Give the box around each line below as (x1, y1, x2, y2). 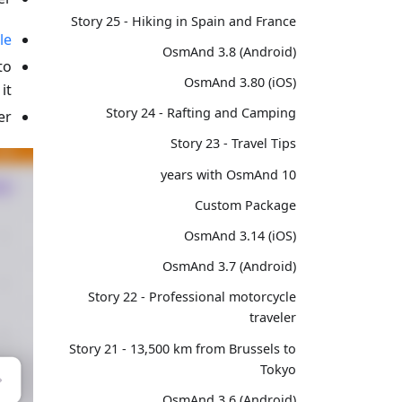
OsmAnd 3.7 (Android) (162, 258, 296, 275)
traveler (249, 309, 296, 327)
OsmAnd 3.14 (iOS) (184, 226, 296, 244)
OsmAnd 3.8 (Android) (162, 42, 296, 60)
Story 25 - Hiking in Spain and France (71, 12, 296, 30)
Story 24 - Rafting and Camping (106, 104, 296, 122)
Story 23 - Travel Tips (170, 135, 296, 153)
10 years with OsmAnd (282, 165, 296, 183)
